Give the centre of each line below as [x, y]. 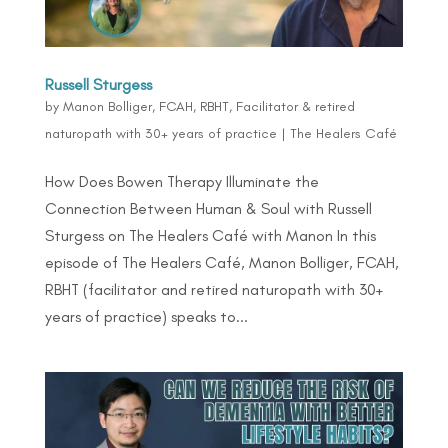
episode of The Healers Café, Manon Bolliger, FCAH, [221, 262]
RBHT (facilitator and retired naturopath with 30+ [213, 289]
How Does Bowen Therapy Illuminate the [181, 181]
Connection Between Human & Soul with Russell [208, 208]
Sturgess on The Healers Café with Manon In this [210, 235]
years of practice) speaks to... [146, 316]
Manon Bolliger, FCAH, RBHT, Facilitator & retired [208, 106]
